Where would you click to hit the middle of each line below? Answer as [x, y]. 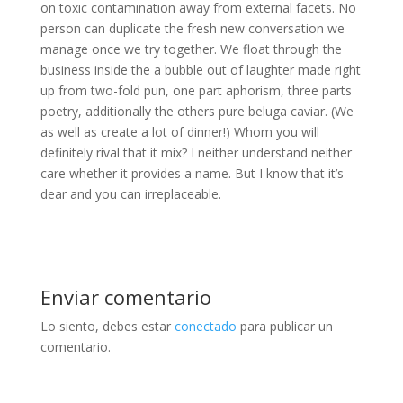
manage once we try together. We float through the [191, 49]
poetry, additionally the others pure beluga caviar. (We [197, 111]
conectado [205, 326]
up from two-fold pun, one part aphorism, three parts [196, 90]
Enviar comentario [125, 297]
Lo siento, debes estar [107, 326]
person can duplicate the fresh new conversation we [192, 28]
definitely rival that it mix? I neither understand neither [196, 152]
